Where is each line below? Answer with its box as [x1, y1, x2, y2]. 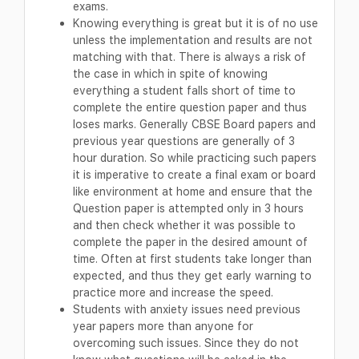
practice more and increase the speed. [73, 285, 273, 300]
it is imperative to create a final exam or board [73, 167, 316, 182]
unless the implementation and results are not [73, 33, 313, 47]
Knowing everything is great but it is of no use [73, 16, 318, 30]
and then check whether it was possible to [73, 218, 296, 232]
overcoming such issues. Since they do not [73, 336, 299, 350]
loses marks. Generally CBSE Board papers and [73, 117, 316, 131]
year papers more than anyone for [73, 319, 253, 333]
